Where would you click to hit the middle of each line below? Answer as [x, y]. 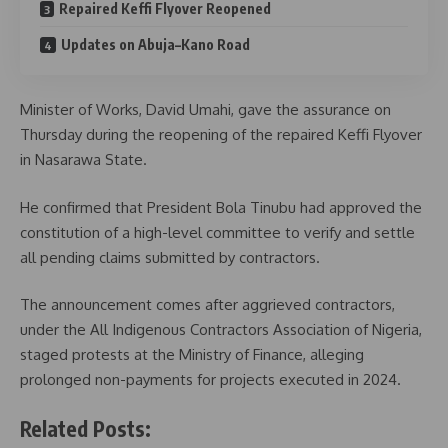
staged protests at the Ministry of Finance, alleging [192, 355]
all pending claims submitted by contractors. [170, 257]
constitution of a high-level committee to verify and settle [217, 232]
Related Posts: [85, 428]
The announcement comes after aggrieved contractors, [207, 305]
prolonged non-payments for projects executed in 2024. [210, 380]
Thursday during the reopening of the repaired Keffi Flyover [221, 135]
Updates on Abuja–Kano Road [155, 44]
